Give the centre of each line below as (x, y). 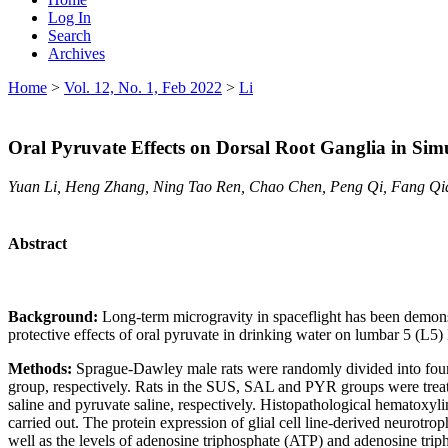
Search (69, 35)
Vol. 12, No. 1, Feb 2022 (143, 87)
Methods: (42, 369)
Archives (76, 53)
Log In (69, 17)
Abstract (37, 244)
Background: (55, 317)
